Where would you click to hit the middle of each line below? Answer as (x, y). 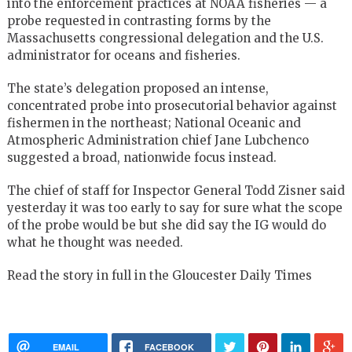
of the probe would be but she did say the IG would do (166, 225)
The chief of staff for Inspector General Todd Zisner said (176, 190)
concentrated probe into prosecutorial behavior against (172, 105)
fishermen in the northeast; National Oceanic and (154, 123)
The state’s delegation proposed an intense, (137, 88)
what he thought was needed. (95, 242)
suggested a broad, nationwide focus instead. (141, 157)
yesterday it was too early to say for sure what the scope (174, 207)
